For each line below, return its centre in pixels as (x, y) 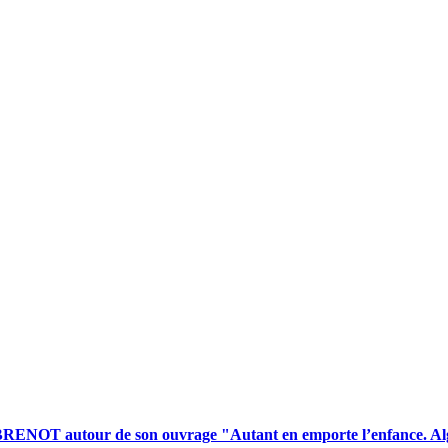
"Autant (249, 435)
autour (88, 435)
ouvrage (189, 435)
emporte (330, 435)
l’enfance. (394, 435)
